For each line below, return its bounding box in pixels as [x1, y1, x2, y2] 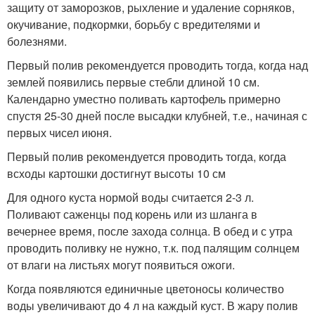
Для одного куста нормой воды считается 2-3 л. [7, 189, 254, 205]
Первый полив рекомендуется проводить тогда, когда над [7, 57, 308, 73]
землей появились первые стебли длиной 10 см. [7, 74, 259, 90]
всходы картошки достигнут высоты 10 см [7, 165, 226, 181]
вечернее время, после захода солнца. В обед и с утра [7, 223, 292, 239]
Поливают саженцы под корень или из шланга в [7, 206, 257, 222]
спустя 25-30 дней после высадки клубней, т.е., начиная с [7, 108, 307, 124]
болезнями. [7, 33, 67, 49]
